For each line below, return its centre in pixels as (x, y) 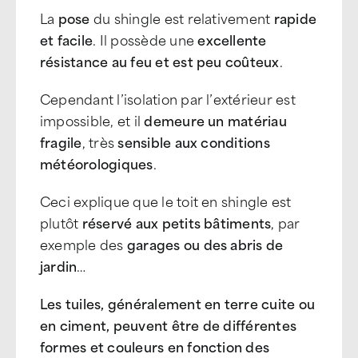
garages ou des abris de (205, 244)
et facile (67, 39)
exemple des (84, 244)
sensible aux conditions (194, 141)
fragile (61, 141)
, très (100, 141)
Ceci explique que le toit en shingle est (166, 201)
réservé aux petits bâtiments (177, 222)
